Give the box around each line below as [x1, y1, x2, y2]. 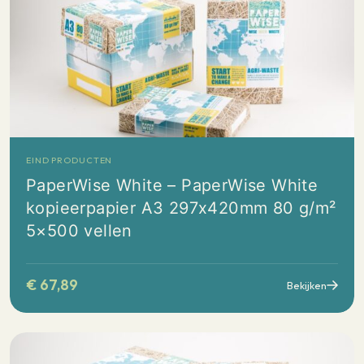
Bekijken [287, 279, 327, 292]
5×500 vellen [26, 221, 132, 240]
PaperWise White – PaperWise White [26, 175, 318, 195]
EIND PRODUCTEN [26, 154, 113, 166]
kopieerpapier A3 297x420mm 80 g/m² [26, 198, 336, 218]
